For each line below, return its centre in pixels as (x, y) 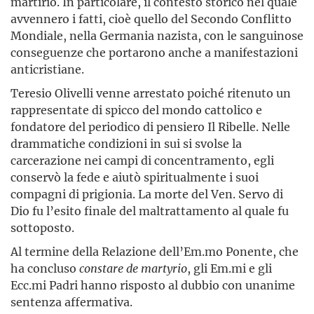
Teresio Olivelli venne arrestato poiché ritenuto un (151, 93)
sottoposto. (42, 227)
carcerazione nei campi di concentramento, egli (142, 160)
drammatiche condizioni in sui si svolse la (126, 143)
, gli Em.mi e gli (230, 268)
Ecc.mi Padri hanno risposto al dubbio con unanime (153, 285)
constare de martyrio (133, 268)
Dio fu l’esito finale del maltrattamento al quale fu (150, 210)
